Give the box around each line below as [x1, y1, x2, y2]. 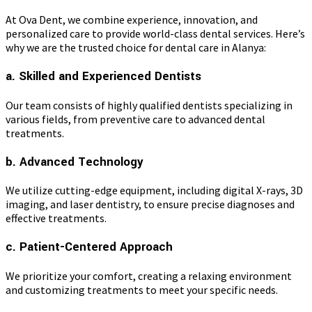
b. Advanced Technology [6, 153, 143, 171]
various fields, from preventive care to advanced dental [6, 111, 265, 126]
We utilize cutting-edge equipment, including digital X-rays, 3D [6, 183, 303, 198]
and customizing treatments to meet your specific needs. [6, 282, 278, 297]
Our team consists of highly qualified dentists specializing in [6, 97, 292, 112]
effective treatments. [6, 211, 107, 226]
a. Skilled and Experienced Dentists [6, 68, 201, 86]
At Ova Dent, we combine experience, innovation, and [6, 13, 258, 27]
